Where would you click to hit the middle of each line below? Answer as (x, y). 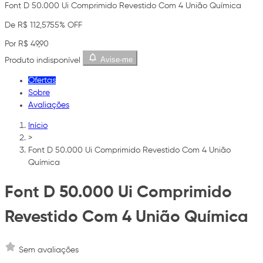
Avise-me (116, 60)
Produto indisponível (43, 60)
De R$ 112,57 (27, 25)
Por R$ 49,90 (27, 44)
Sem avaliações (49, 250)
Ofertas (42, 81)
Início (38, 126)
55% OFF (66, 25)
